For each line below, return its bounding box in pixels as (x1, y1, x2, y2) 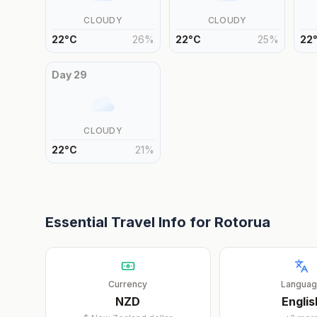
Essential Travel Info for (45, 214, 214, 231)
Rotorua (214, 214, 270, 231)
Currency (108, 279, 148, 289)
